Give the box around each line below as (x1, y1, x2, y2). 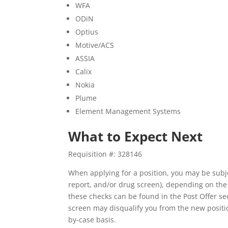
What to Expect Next (68, 127, 203, 146)
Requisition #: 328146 (68, 149, 142, 159)
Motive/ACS (75, 40, 115, 50)
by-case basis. (68, 215, 117, 224)
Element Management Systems (75, 106, 181, 116)
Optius (75, 27, 99, 37)
